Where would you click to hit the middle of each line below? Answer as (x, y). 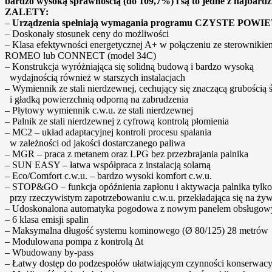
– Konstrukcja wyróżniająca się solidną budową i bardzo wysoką (129, 67)
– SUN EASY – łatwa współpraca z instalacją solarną (108, 165)
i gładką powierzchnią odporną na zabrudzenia (97, 100)
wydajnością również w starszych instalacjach (95, 78)
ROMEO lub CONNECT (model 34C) (80, 56)
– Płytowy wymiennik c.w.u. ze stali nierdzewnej (99, 110)
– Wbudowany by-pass (49, 253)
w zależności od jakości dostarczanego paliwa (95, 143)
